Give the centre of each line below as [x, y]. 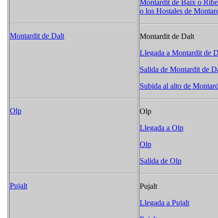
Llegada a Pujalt [164, 203]
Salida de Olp [161, 161]
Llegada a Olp [162, 128]
